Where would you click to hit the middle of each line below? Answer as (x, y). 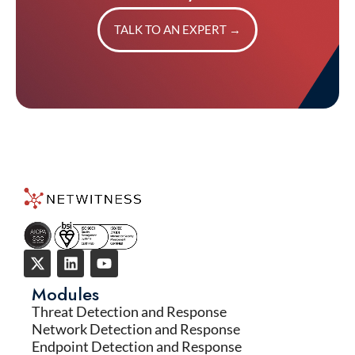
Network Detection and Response (136, 328)
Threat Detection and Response (129, 311)
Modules (65, 294)
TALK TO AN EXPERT (172, 30)
